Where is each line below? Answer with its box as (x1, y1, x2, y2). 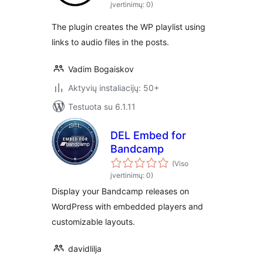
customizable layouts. (52, 217, 135, 227)
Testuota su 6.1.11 (68, 102, 136, 112)
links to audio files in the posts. (52, 37, 169, 47)
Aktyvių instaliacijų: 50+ (68, 83, 159, 93)
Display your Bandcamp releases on (52, 186, 189, 196)
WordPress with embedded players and (52, 201, 203, 211)
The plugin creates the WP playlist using (52, 22, 205, 32)
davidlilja (68, 244, 102, 254)
